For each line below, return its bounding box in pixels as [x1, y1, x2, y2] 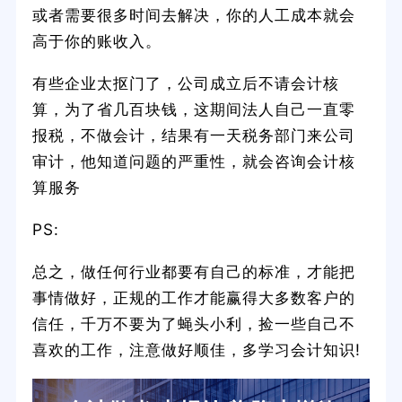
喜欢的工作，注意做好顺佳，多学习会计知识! [31, 339, 361, 359]
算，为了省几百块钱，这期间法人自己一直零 [31, 99, 355, 118]
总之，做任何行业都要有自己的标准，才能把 [31, 261, 355, 281]
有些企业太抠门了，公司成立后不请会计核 [31, 73, 339, 92]
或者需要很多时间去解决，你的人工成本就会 [31, 4, 355, 24]
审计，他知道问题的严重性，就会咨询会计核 [31, 151, 355, 170]
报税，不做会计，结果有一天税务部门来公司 [31, 125, 355, 144]
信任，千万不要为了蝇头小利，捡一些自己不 [31, 313, 355, 333]
